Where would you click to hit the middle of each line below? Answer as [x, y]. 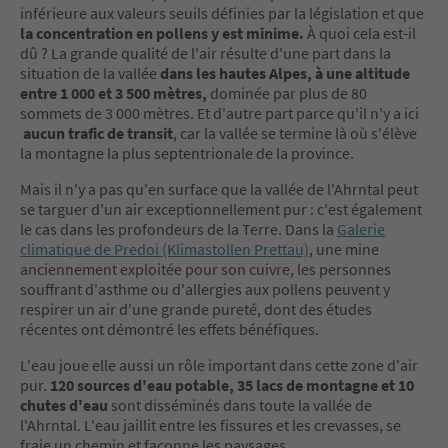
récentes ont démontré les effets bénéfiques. [169, 328]
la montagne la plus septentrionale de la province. [188, 152]
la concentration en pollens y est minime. [163, 32]
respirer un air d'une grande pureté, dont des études [196, 308]
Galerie [361, 228]
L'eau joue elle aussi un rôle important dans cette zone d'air [219, 364]
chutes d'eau [64, 404]
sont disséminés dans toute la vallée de [240, 404]
